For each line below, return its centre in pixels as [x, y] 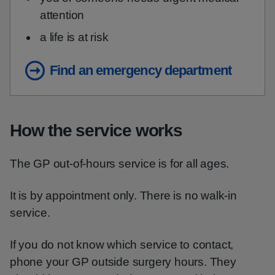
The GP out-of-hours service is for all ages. [120, 164]
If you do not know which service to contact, [122, 245]
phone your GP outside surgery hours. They [123, 262]
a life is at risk [74, 37]
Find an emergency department [141, 70]
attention [62, 15]
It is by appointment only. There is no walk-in [123, 196]
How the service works [96, 130]
